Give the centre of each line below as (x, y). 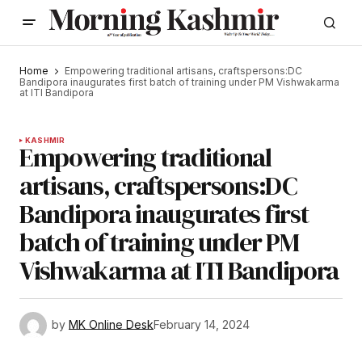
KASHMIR (45, 141)
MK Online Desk (111, 325)
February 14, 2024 (202, 325)
